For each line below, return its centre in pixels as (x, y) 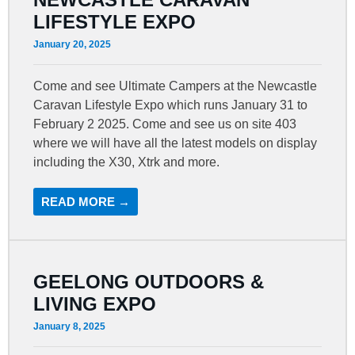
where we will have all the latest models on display (176, 143)
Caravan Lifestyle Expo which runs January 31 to (171, 105)
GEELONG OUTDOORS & (149, 281)
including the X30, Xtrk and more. (127, 162)
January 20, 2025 (73, 44)
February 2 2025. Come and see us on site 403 (165, 124)
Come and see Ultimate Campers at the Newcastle (176, 86)
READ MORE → (86, 201)
